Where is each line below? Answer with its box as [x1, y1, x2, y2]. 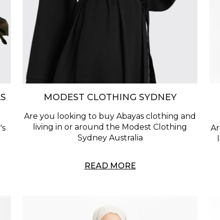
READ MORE [84, 161, 136, 171]
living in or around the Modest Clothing [33, 122, 187, 132]
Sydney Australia [77, 133, 143, 143]
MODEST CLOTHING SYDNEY [43, 92, 177, 103]
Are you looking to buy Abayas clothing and [24, 111, 196, 121]
